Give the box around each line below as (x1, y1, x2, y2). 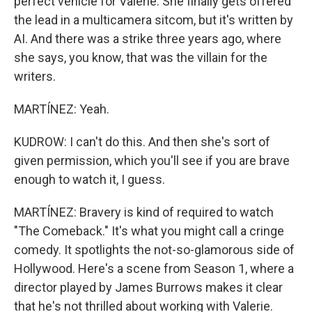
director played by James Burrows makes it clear (14, 280, 283, 295)
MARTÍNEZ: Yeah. (14, 102, 109, 116)
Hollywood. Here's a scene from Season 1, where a (14, 261, 294, 276)
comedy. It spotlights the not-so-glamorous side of (14, 242, 295, 257)
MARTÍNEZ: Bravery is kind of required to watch (14, 205, 274, 219)
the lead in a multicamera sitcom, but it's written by (14, 13, 293, 27)
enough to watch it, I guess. (14, 172, 165, 187)
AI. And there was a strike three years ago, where (14, 31, 281, 46)
